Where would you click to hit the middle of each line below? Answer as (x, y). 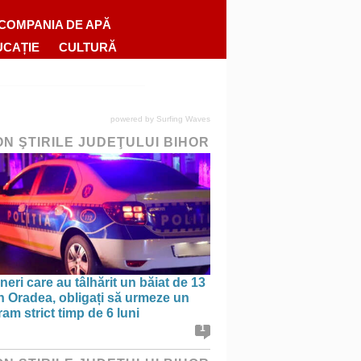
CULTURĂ (88, 47)
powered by (133, 118)
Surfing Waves (183, 118)
